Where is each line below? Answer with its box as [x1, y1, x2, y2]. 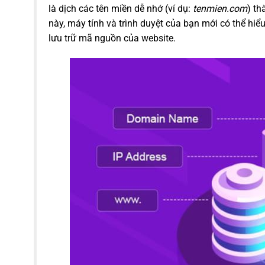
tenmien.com [193, 2, 247, 14]
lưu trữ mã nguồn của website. [49, 32, 176, 44]
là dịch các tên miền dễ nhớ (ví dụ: [49, 2, 193, 14]
